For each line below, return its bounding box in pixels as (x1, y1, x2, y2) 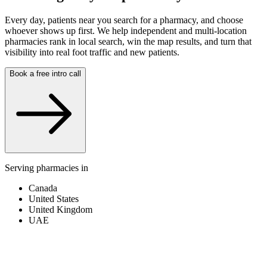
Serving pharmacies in (5, 162, 88, 173)
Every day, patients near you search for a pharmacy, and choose (5, 14, 243, 25)
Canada (29, 182, 57, 193)
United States (29, 193, 79, 204)
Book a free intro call (10, 69, 81, 78)
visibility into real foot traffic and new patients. (5, 46, 179, 57)
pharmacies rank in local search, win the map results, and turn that (5, 36, 252, 46)
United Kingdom (29, 204, 92, 215)
